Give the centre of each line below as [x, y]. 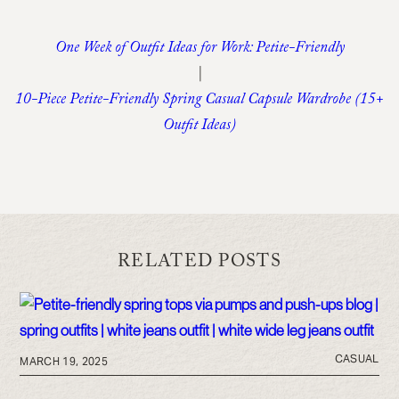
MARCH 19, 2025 [64, 361]
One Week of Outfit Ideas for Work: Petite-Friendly [199, 49]
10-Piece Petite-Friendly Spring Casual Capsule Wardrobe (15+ [199, 101]
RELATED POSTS [199, 263]
